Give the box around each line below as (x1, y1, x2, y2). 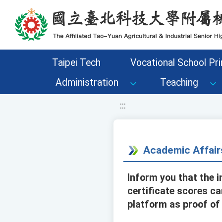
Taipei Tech (52, 57, 101, 68)
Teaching (160, 77, 198, 88)
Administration (55, 77, 118, 88)
